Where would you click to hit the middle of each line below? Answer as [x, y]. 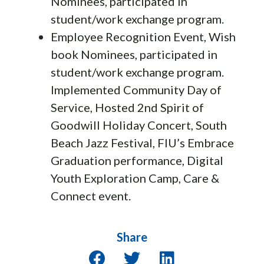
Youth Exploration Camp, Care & [135, 178]
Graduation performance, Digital [137, 160]
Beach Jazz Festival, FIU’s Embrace [142, 142]
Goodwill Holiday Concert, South [139, 125]
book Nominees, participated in [134, 54]
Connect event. [91, 195]
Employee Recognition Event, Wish [143, 36]
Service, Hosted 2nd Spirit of [127, 107]
